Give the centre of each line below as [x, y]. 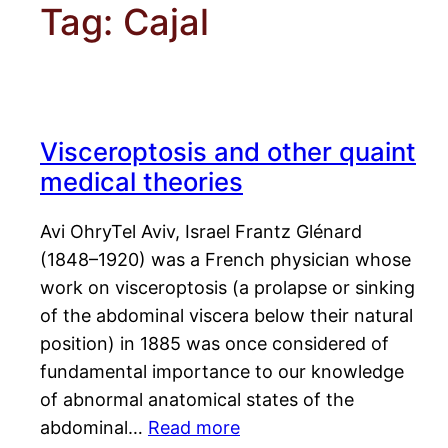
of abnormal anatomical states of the [197, 400]
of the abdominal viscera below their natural [226, 316]
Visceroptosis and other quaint [228, 152]
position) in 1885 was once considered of [214, 344]
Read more [194, 428]
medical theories [141, 182]
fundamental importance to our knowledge [222, 372]
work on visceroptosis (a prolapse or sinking [227, 288]
